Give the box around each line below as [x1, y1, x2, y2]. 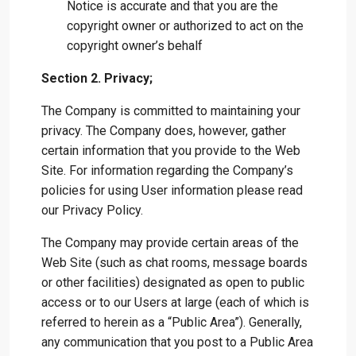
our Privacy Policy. [41, 203, 143, 218]
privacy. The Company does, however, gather [41, 123, 286, 138]
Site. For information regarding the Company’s [41, 163, 293, 178]
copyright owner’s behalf [67, 38, 203, 53]
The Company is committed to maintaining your [41, 103, 300, 118]
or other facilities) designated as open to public [41, 275, 304, 290]
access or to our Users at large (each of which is [41, 295, 309, 310]
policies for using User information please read [41, 183, 303, 198]
